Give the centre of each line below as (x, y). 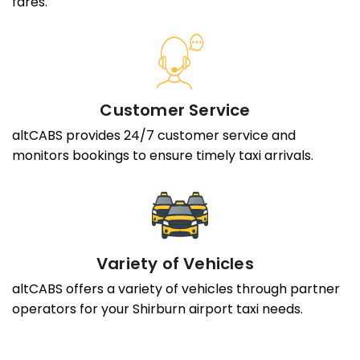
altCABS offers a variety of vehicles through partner (176, 289)
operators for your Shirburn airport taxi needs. (157, 309)
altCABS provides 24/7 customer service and (154, 136)
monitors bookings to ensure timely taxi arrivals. (163, 156)
